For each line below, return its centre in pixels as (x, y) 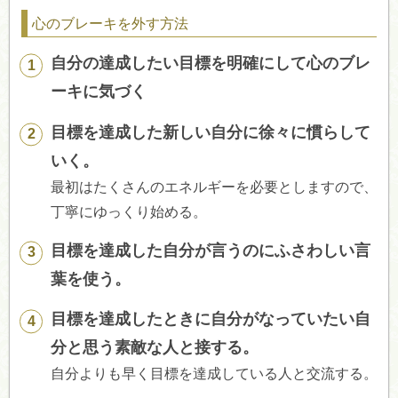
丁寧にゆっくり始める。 (129, 211)
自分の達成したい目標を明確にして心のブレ (211, 64)
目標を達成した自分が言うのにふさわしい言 (211, 251)
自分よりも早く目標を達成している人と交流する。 (215, 374)
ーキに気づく (99, 92)
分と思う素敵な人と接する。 (155, 348)
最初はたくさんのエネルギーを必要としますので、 (215, 187)
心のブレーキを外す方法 (110, 23)
